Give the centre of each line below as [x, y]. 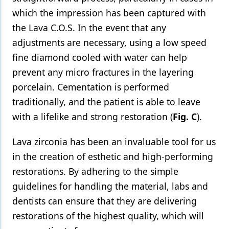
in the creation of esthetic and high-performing [113, 156]
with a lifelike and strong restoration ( [93, 117]
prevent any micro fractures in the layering [103, 72]
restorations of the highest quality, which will [108, 216]
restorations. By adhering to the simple [95, 171]
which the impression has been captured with [109, 13]
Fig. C [185, 117]
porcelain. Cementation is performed [91, 87]
